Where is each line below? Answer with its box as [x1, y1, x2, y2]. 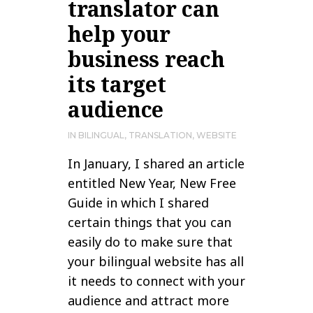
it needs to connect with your [68, 272, 245, 289]
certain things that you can [68, 213, 231, 231]
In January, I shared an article [68, 154, 245, 172]
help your [68, 19, 170, 48]
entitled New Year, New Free [68, 174, 236, 191]
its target [68, 69, 166, 99]
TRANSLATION [129, 129, 192, 140]
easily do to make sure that [68, 233, 233, 250]
